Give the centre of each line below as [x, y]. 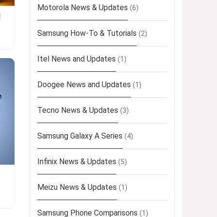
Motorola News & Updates [83, 8]
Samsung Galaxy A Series [80, 136]
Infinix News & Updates [77, 162]
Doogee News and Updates [84, 85]
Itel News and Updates [77, 59]
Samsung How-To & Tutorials [87, 33]
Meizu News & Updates [77, 187]
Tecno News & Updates [78, 110]
